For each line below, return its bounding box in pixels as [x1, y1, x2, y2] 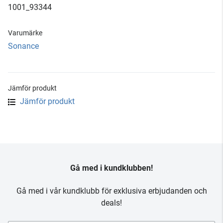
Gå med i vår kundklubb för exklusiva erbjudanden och [16, 186, 207, 196]
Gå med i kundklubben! [70, 163, 153, 173]
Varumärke [8, 29, 42, 37]
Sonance [8, 41, 39, 51]
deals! [101, 198, 122, 208]
